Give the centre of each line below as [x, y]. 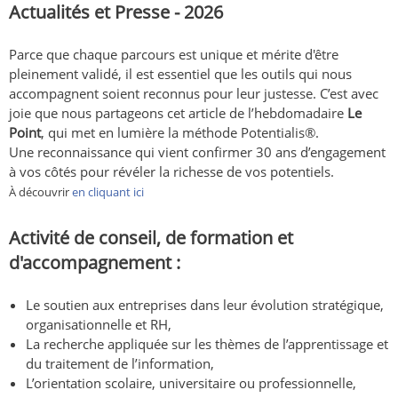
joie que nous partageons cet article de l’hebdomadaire [178, 113]
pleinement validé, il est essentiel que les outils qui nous [180, 74]
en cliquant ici [107, 192]
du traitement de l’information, [120, 364]
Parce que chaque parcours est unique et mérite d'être [174, 55]
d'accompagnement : [95, 263]
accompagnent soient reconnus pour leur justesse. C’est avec [194, 94]
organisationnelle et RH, [99, 325]
